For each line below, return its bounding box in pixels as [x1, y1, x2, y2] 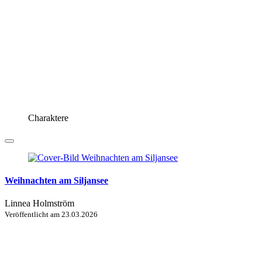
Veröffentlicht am [5, 210, 61, 219]
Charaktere [28, 112, 68, 123]
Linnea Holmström [5, 198, 74, 209]
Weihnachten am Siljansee [5, 175, 108, 185]
